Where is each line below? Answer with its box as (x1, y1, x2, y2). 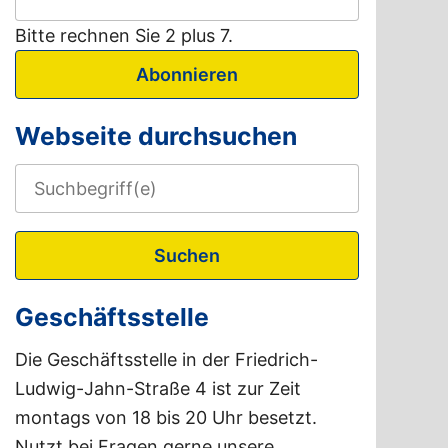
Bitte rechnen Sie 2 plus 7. (15, 24, 234, 46)
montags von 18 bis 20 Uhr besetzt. (15, 406, 318, 428)
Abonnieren (136, 63, 238, 85)
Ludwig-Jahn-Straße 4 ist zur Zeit (15, 377, 302, 399)
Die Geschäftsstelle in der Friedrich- (15, 348, 319, 370)
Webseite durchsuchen (15, 120, 298, 151)
